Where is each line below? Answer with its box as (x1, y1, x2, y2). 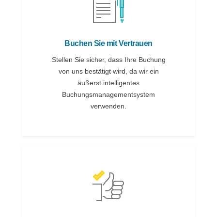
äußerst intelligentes (77, 79, 139, 87)
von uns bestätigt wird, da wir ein (58, 67, 159, 76)
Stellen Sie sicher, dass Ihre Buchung (51, 56, 166, 64)
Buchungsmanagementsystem (62, 91, 155, 99)
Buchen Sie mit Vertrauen (64, 39, 153, 48)
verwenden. (91, 102, 126, 110)
